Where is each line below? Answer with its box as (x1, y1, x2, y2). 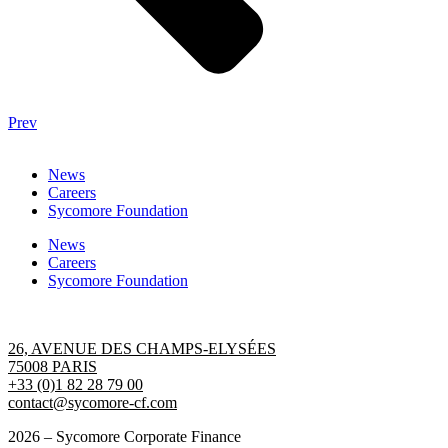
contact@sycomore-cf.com (8, 393, 177, 411)
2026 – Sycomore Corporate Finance (8, 427, 241, 445)
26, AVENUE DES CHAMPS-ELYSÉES (8, 339, 276, 357)
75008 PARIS (8, 357, 97, 375)
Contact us (8, 305, 75, 323)
